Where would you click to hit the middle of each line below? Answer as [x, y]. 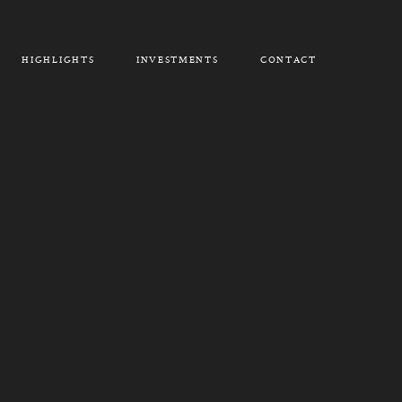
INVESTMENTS [177, 60]
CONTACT [288, 60]
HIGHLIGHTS [58, 60]
